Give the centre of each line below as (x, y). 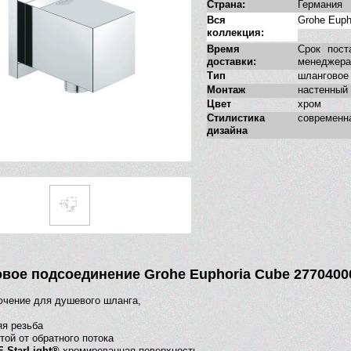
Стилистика (236, 118)
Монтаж (226, 90)
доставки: (232, 62)
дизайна (227, 131)
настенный (323, 90)
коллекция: (235, 33)
